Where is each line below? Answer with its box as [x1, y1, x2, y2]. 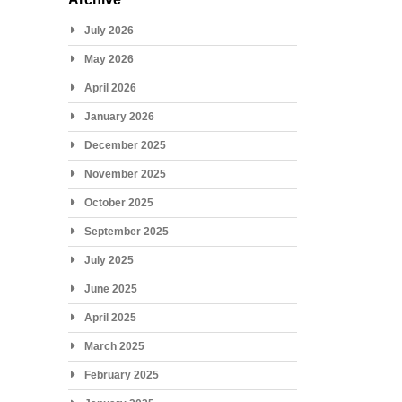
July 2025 [83, 253, 134, 267]
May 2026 [83, 52, 134, 66]
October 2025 [83, 196, 153, 209]
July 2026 [83, 23, 134, 37]
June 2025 [83, 282, 137, 295]
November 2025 [83, 167, 166, 180]
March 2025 [83, 339, 144, 353]
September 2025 [83, 224, 169, 238]
